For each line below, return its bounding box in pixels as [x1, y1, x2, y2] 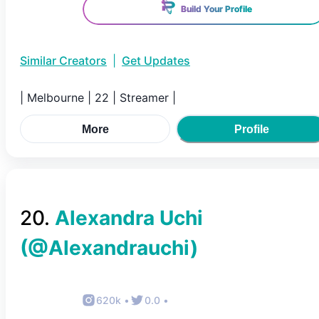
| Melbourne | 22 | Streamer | [20, 90, 176, 105]
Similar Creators [20, 53, 107, 68]
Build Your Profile [180, 4, 252, 14]
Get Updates [122, 53, 190, 68]
